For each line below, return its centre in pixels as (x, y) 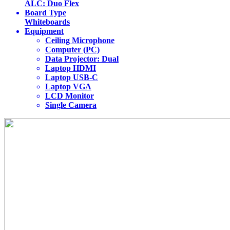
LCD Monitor (70, 96)
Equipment (44, 31)
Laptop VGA (68, 87)
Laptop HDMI (71, 68)
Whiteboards (47, 22)
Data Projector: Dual (82, 59)
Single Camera (71, 105)
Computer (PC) (72, 50)
